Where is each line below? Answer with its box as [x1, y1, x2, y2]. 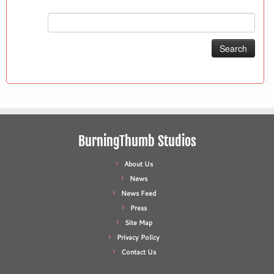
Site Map [124, 218, 152, 228]
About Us [124, 159, 153, 169]
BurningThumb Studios [78, 133, 196, 150]
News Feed [120, 188, 156, 199]
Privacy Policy [117, 232, 160, 243]
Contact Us [120, 247, 156, 257]
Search [6, 13, 33, 26]
